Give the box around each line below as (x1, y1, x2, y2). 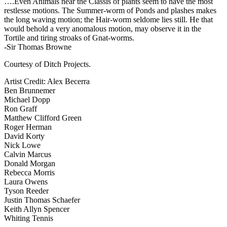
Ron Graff (4, 104, 37, 113)
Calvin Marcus (4, 149, 51, 159)
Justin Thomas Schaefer (4, 195, 80, 204)
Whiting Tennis (4, 213, 53, 222)
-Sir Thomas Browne (4, 42, 71, 51)
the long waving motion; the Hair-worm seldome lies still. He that (4, 15, 213, 24)
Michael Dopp (4, 95, 50, 104)
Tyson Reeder (4, 186, 49, 195)
